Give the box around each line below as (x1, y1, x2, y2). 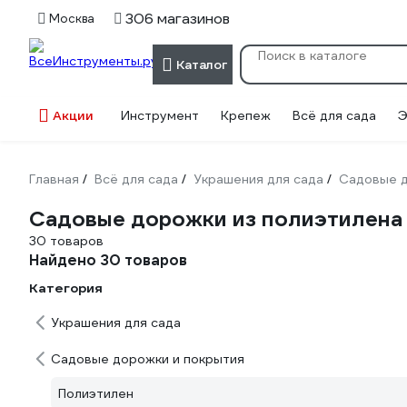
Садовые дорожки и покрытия (51, 351, 244, 367)
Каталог (176, 55, 227, 73)
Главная (29, 171, 79, 187)
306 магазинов (125, 9, 230, 28)
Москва (49, 11, 94, 26)
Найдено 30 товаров (29, 251, 187, 270)
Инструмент (121, 107, 199, 124)
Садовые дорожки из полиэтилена (29, 205, 402, 233)
